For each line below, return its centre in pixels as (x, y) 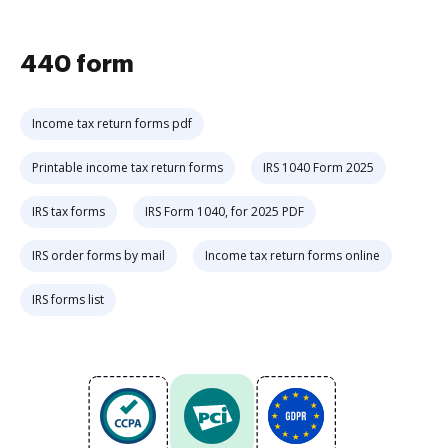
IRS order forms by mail (98, 255)
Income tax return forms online (292, 255)
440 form (77, 64)
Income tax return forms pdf (112, 123)
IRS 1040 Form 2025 (318, 167)
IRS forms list (68, 299)
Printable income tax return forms (127, 167)
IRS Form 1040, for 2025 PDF (224, 211)
